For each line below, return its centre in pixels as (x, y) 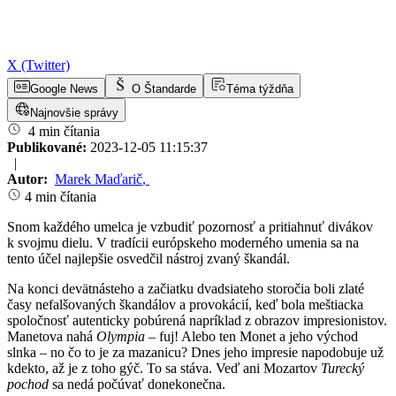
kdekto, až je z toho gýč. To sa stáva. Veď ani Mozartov (164, 369)
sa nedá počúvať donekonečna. (137, 385)
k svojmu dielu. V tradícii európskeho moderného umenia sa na (183, 243)
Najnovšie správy (74, 113)
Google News (64, 89)
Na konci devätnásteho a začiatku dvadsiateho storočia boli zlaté (186, 289)
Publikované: (49, 148)
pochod (28, 385)
